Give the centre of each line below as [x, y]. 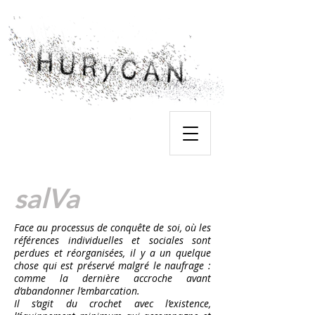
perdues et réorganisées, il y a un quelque [112, 253]
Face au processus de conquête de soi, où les [112, 227]
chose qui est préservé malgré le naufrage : [112, 265]
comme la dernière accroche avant [112, 278]
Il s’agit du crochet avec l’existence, [112, 303]
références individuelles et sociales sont [112, 240]
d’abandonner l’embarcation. [77, 291]
